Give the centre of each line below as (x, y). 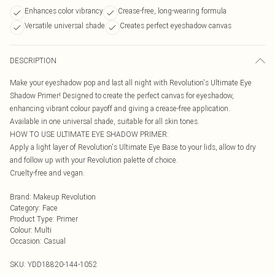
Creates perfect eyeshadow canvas (176, 25)
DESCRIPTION (33, 60)
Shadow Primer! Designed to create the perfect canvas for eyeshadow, (122, 95)
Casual (55, 241)
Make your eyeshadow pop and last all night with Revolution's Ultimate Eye (131, 83)
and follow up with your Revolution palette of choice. (94, 160)
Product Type (31, 219)
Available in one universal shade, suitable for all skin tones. (105, 121)
